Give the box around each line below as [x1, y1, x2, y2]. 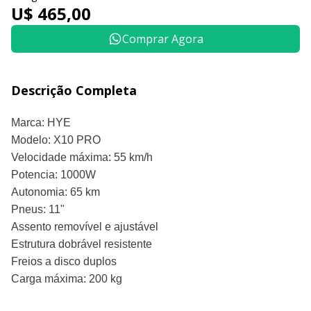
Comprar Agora [121, 31, 203, 47]
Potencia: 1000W [11, 169, 96, 180]
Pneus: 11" [11, 203, 65, 215]
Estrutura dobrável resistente [11, 238, 152, 250]
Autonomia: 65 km [11, 186, 100, 198]
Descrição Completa [11, 82, 137, 99]
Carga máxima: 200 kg [11, 273, 122, 285]
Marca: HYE [11, 117, 71, 128]
